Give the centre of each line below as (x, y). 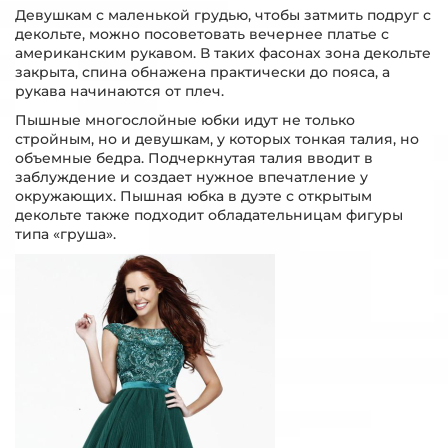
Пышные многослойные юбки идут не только (185, 120)
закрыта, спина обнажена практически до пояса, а (202, 72)
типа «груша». (65, 234)
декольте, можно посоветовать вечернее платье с (202, 34)
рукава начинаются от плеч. (119, 91)
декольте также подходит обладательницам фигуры (209, 215)
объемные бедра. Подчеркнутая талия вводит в (194, 158)
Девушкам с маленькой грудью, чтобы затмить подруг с (223, 15)
